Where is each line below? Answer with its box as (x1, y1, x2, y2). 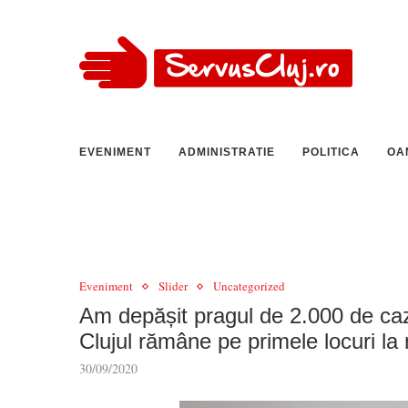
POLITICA (302, 146, 360, 158)
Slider (158, 278, 188, 294)
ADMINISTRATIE (178, 146, 275, 158)
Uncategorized (213, 278, 285, 294)
